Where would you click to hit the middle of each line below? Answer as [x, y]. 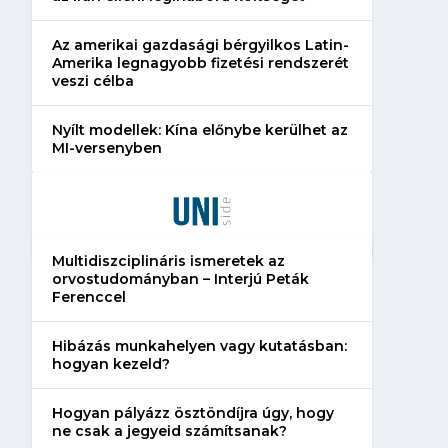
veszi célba [92, 80]
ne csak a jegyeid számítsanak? [169, 430]
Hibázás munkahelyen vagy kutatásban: [199, 345]
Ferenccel [88, 296]
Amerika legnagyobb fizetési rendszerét [200, 62]
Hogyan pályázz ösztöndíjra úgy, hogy [192, 412]
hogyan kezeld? [110, 363]
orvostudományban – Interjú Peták [180, 278]
